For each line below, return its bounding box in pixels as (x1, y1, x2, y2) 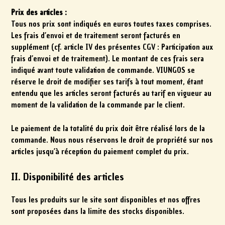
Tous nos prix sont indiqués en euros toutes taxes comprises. (11, 19, 212, 30)
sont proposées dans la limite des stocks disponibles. (11, 206, 185, 216)
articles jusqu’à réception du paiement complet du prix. (11, 146, 189, 157)
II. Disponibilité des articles (11, 169, 125, 184)
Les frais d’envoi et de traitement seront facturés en (11, 31, 181, 41)
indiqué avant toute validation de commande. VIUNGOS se (11, 65, 195, 76)
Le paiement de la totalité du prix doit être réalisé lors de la (11, 123, 205, 134)
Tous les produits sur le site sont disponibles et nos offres (11, 194, 201, 205)
